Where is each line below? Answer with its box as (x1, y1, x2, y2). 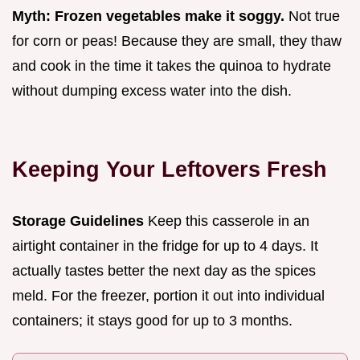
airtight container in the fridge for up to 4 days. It (12, 238, 318, 255)
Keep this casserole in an (144, 213, 309, 230)
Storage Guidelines (12, 213, 144, 230)
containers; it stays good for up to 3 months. (12, 313, 292, 329)
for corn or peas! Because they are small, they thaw (12, 33, 342, 50)
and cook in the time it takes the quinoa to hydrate (12, 58, 331, 75)
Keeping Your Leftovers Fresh (12, 157, 327, 182)
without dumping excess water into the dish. (12, 83, 292, 100)
